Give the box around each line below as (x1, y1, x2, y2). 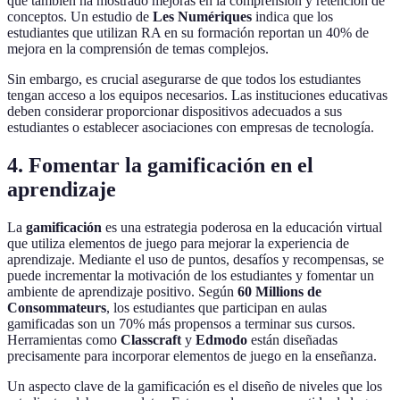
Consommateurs (7, 299, 106, 315)
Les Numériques (153, 8, 252, 24)
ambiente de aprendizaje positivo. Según (7, 283, 237, 299)
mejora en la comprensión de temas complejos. (7, 40, 269, 56)
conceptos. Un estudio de (7, 8, 153, 24)
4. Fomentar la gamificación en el (7, 153, 313, 177)
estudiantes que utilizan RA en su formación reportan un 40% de (7, 24, 369, 40)
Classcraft (121, 331, 181, 347)
